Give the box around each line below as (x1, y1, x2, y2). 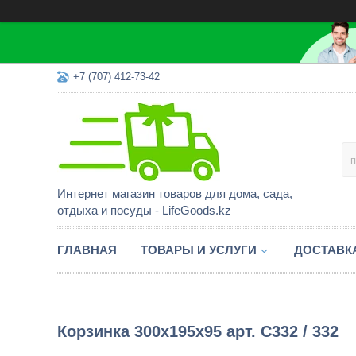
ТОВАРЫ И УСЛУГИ (141, 243, 257, 257)
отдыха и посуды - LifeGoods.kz (57, 203, 231, 217)
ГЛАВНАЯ (57, 243, 117, 257)
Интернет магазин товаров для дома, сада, (57, 187, 292, 200)
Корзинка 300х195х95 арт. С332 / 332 (57, 323, 339, 340)
